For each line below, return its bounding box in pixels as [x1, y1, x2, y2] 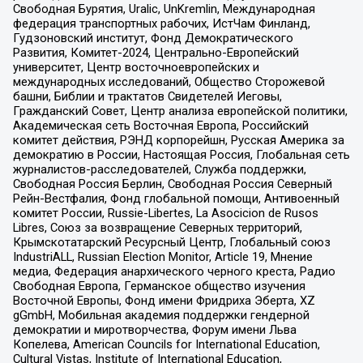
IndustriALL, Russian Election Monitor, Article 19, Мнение [12, 250, 313, 265]
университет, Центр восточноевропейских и [12, 60, 259, 75]
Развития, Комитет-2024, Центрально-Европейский [12, 45, 299, 61]
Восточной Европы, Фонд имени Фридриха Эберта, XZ [12, 293, 315, 309]
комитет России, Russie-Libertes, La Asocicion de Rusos [12, 206, 318, 221]
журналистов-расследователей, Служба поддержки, [12, 162, 306, 177]
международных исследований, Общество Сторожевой [12, 75, 325, 90]
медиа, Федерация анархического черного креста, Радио [12, 264, 335, 280]
